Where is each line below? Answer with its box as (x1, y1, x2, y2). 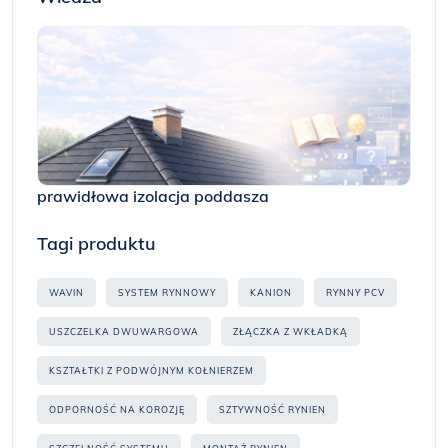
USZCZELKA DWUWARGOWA (49, 326, 199, 337)
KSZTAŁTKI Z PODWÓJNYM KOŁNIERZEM (49, 365, 254, 376)
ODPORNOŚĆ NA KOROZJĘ (49, 404, 185, 415)
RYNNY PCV (326, 287, 385, 298)
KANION (250, 287, 292, 298)
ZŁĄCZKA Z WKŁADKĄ (233, 326, 348, 337)
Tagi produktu (37, 232, 156, 255)
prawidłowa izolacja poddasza (37, 186, 269, 206)
